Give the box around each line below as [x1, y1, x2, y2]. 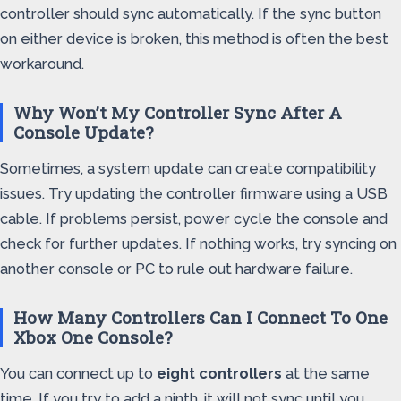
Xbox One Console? [13, 325, 172, 348]
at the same [282, 363, 370, 382]
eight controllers [157, 363, 282, 382]
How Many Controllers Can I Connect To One [13, 305, 388, 328]
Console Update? [13, 120, 153, 143]
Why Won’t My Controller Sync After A [13, 100, 342, 124]
